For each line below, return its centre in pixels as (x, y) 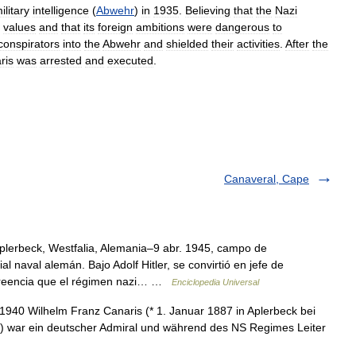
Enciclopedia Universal (215, 282)
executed (130, 60)
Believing (208, 10)
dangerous (242, 27)
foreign (115, 27)
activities (258, 44)
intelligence (61, 10)
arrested (61, 60)
